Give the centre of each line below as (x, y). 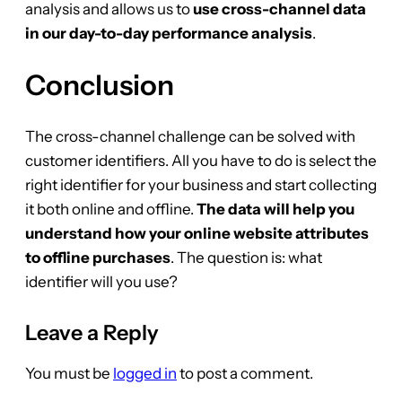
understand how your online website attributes (197, 233)
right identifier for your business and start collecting (201, 184)
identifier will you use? (101, 281)
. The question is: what (246, 257)
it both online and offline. (111, 209)
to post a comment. (245, 373)
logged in (145, 373)
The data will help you (275, 209)
